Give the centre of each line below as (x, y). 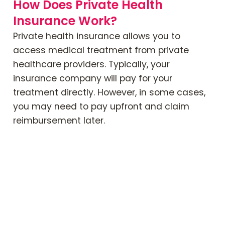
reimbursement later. (59, 120)
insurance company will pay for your (93, 78)
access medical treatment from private (101, 50)
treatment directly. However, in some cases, (109, 92)
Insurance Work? (65, 21)
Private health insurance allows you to (97, 36)
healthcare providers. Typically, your (91, 64)
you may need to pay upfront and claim (101, 106)
